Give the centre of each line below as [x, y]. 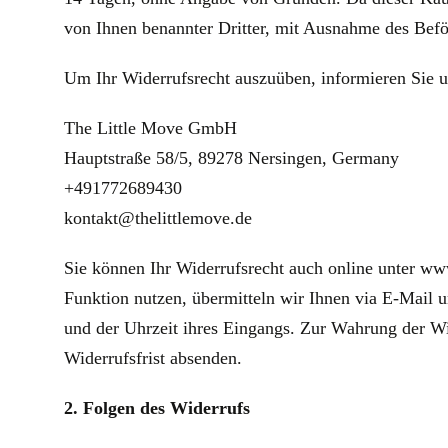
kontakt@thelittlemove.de [158, 218]
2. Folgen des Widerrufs [157, 408]
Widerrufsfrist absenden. [153, 358]
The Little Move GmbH [150, 128]
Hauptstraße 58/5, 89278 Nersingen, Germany [231, 158]
